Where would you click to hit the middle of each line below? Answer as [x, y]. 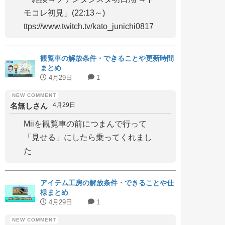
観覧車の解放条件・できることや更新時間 [107, 58]
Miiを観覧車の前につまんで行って [85, 124]
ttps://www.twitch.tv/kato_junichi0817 [89, 26]
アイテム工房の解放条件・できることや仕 [107, 183]
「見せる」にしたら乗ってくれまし [88, 137]
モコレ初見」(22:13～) [64, 13]
